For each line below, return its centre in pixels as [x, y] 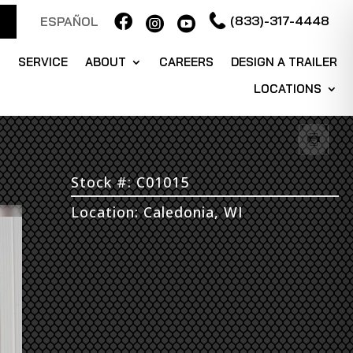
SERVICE [43, 62]
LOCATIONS [288, 89]
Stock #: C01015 [130, 182]
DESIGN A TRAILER [284, 62]
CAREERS [187, 62]
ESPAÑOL [69, 21]
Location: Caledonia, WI [157, 212]
